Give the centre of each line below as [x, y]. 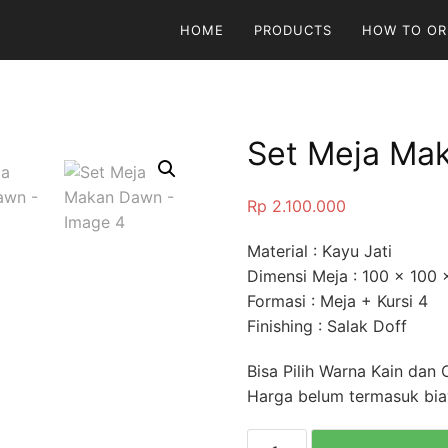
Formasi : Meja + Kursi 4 [337, 301]
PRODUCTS [293, 30]
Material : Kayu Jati [319, 251]
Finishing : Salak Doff [326, 326]
